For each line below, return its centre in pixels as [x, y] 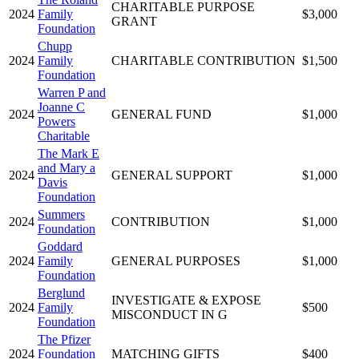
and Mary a [67, 167]
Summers [61, 214]
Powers [56, 121]
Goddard [60, 246]
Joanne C [61, 107]
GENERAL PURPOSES [176, 260]
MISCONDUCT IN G [169, 314]
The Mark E [69, 153]
